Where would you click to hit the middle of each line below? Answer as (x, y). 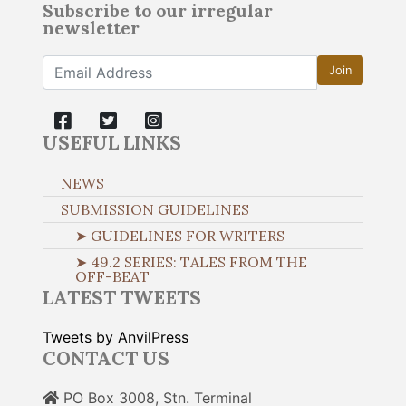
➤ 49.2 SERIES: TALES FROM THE (191, 262)
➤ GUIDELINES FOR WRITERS (180, 236)
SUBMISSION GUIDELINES (155, 210)
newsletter (91, 29)
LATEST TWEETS (122, 298)
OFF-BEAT (112, 277)
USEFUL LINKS (112, 143)
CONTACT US (106, 359)
